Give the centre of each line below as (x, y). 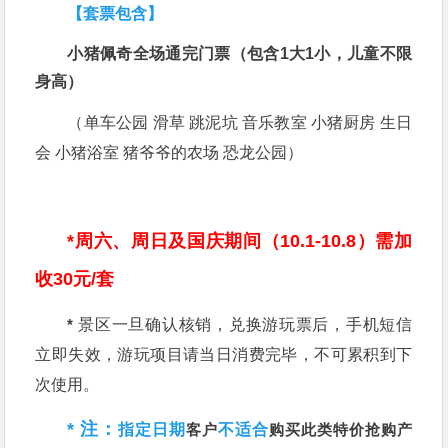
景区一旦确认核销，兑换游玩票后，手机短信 (243, 324)
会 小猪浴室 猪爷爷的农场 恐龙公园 (161, 152)
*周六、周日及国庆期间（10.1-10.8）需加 (240, 241)
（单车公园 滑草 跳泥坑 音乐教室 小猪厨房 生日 (240, 122)
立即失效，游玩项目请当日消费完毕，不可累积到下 (224, 354)
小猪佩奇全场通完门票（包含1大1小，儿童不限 (240, 53)
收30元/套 (75, 279)
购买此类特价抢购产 (341, 429)
